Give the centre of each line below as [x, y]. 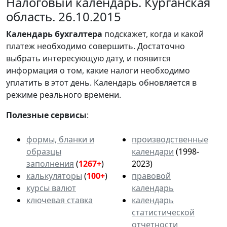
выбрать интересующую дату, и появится [88, 58]
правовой [151, 176]
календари [153, 151]
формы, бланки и [60, 139]
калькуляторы [54, 176]
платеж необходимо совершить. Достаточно [96, 46]
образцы [44, 151]
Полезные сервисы [46, 115]
